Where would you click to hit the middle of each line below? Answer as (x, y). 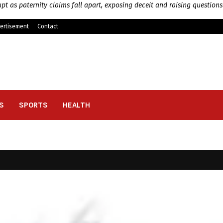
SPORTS (33, 105)
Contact (48, 26)
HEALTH (76, 105)
